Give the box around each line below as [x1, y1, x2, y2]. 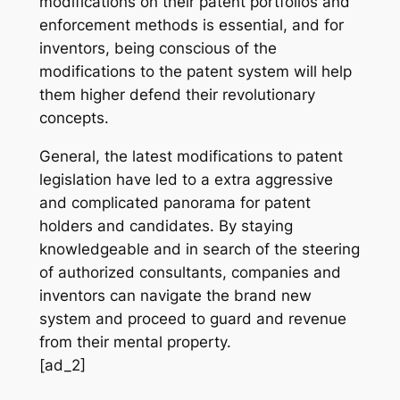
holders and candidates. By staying [38, 217, 293, 236]
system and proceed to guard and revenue [38, 310, 346, 329]
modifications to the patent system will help [38, 62, 352, 81]
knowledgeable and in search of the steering [38, 240, 360, 259]
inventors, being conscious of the [38, 39, 277, 58]
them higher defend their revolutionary [38, 86, 315, 104]
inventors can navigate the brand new [38, 287, 312, 305]
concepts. [38, 109, 109, 128]
